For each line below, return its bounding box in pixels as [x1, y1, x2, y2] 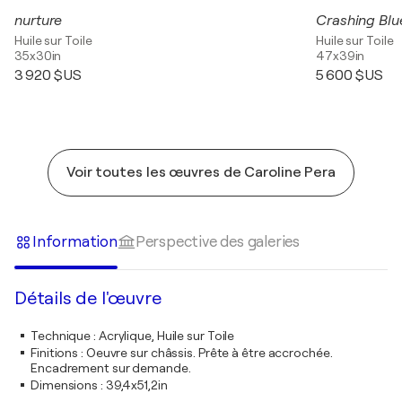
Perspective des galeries [135, 232, 300, 250]
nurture [14, 13, 63, 30]
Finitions [31, 345, 79, 361]
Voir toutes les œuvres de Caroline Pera [66, 164, 336, 181]
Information [32, 232, 118, 250]
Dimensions [31, 378, 99, 393]
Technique [31, 328, 92, 344]
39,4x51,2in [105, 378, 168, 393]
